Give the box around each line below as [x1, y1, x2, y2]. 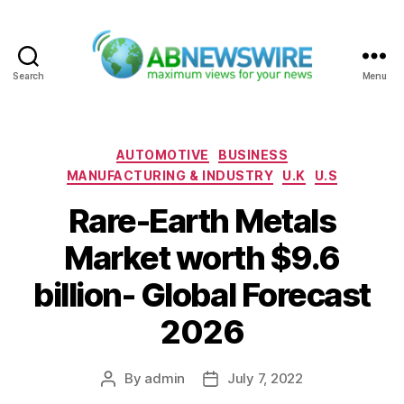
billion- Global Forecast [33, 274, 371, 315]
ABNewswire [200, 81, 297, 101]
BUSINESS [218, 146, 289, 162]
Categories [201, 141, 281, 161]
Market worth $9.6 [64, 237, 340, 278]
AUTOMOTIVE [115, 146, 210, 162]
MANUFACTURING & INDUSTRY [66, 168, 274, 184]
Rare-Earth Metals [68, 200, 336, 241]
